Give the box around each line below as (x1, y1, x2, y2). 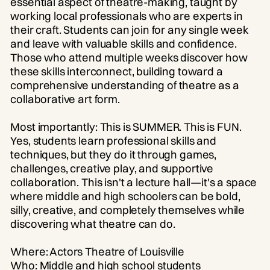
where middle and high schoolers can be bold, (10, 189, 240, 203)
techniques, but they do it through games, (10, 147, 217, 162)
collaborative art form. (10, 92, 120, 106)
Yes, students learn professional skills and (10, 133, 216, 148)
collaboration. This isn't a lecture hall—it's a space (10, 175, 257, 189)
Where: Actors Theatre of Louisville (10, 244, 189, 259)
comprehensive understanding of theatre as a (10, 78, 239, 92)
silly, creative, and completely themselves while (10, 202, 245, 217)
